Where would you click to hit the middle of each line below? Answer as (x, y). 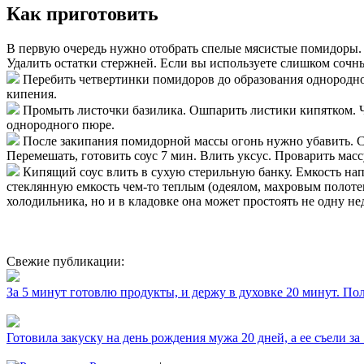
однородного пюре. (61, 125)
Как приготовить (82, 14)
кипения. (32, 94)
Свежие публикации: (65, 262)
